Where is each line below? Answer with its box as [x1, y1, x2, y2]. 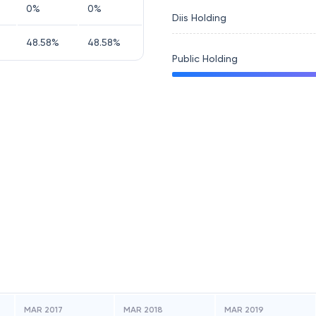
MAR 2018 [123, 305, 163, 315]
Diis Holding [172, 12, 226, 23]
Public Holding [172, 53, 238, 64]
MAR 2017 [24, 305, 63, 315]
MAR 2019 [224, 305, 264, 315]
